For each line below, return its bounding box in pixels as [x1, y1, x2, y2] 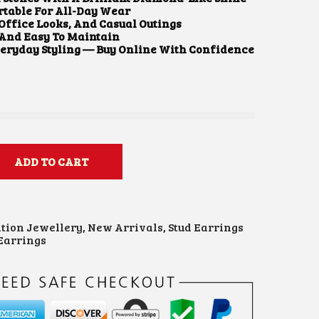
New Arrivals [88, 219, 163, 235]
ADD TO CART [14, 154, 88, 169]
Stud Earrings [168, 219, 244, 235]
